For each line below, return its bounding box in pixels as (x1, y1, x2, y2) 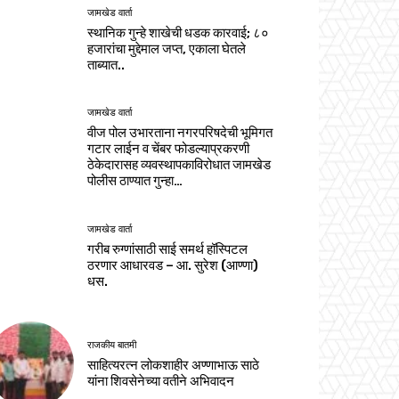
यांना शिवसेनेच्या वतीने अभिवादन (87, 372, 235, 389)
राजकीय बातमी (87, 338, 137, 351)
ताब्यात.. (87, 57, 126, 74)
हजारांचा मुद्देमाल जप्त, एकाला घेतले (87, 41, 247, 58)
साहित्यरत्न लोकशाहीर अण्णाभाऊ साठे (87, 356, 260, 373)
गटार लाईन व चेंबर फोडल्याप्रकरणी (87, 141, 250, 158)
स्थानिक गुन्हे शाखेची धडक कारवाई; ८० (87, 25, 270, 42)
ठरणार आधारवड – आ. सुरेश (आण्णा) (87, 256, 259, 273)
